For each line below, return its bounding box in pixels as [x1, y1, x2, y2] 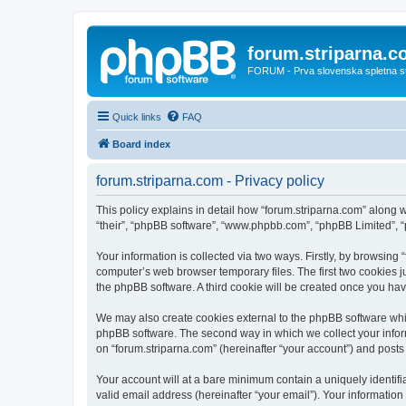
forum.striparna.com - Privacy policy [96, 172, 324, 188]
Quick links [112, 111, 161, 122]
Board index [112, 138, 170, 150]
